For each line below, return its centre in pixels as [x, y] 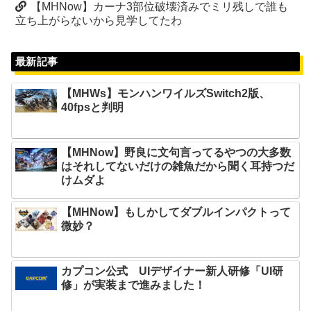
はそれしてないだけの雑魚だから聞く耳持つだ [178, 167]
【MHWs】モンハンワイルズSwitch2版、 [166, 94]
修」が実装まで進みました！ [134, 285]
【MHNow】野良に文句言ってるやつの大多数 [176, 153]
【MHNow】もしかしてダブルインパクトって [176, 212]
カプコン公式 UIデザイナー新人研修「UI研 [173, 271]
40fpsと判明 [93, 108]
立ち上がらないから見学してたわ [99, 21]
